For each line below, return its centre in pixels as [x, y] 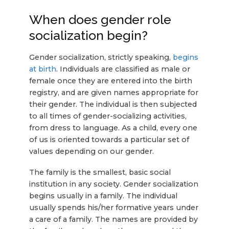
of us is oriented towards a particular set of [109, 140]
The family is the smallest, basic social [100, 173]
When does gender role [100, 19]
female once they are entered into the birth [110, 81]
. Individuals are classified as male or [123, 69]
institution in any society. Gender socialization [113, 184]
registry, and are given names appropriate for [113, 93]
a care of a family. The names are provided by [113, 220]
